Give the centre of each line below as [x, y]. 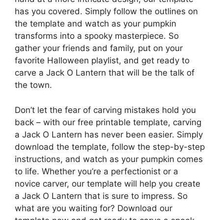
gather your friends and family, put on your [99, 48]
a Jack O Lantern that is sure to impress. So [101, 196]
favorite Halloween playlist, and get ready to [102, 60]
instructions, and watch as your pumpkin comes [109, 159]
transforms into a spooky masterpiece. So [97, 36]
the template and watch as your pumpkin [96, 24]
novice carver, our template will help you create [108, 183]
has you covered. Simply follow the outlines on [106, 11]
